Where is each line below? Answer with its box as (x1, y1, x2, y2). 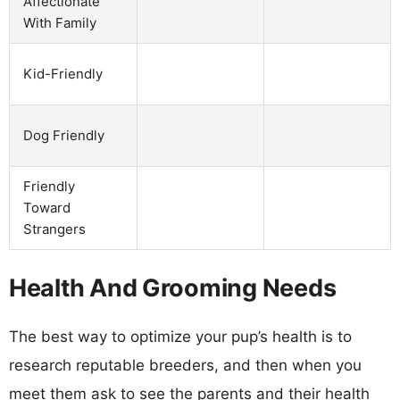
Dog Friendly (23, 126, 104, 144)
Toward (23, 198, 71, 216)
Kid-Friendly (23, 64, 103, 82)
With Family (23, 13, 96, 31)
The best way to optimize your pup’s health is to (9, 327, 352, 346)
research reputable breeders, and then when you (9, 355, 362, 374)
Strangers (23, 220, 86, 237)
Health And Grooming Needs (9, 272, 337, 303)
